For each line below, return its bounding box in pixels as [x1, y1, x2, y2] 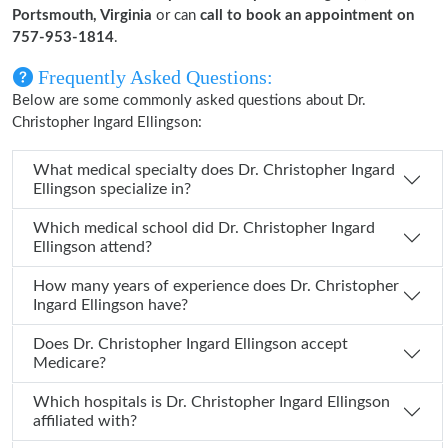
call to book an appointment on [200, 8, 414, 23]
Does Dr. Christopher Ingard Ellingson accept [33, 336, 73, 352]
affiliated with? [33, 413, 137, 429]
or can [152, 8, 200, 23]
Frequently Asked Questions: [33, 66, 273, 88]
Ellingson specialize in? [33, 181, 191, 197]
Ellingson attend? [33, 239, 152, 255]
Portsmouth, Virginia [12, 8, 152, 23]
